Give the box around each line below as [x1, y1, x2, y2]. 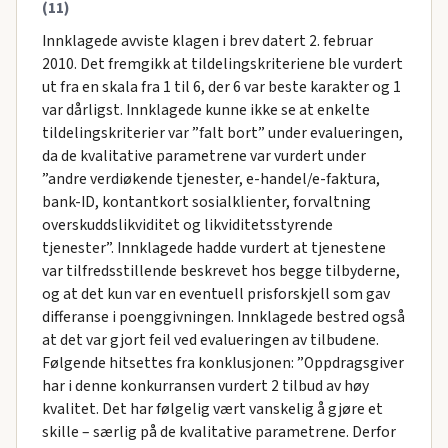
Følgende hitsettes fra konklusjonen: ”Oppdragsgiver [41, 351, 404, 374]
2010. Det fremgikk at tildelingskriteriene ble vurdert [41, 52, 403, 75]
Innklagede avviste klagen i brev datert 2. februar [41, 29, 373, 52]
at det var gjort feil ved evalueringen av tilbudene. [41, 328, 379, 351]
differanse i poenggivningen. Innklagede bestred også [41, 305, 405, 328]
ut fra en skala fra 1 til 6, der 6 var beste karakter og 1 [41, 75, 401, 98]
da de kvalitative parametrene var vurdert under [41, 144, 366, 167]
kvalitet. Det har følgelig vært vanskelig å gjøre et [41, 397, 383, 420]
